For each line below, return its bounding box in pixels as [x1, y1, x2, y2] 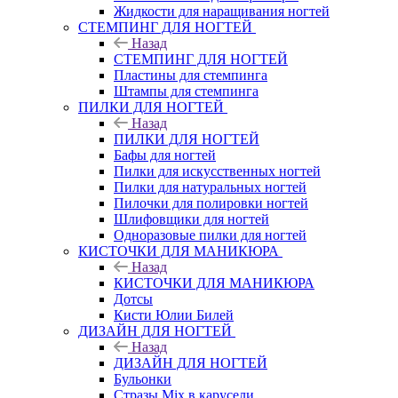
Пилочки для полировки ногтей [114, 195, 308, 211]
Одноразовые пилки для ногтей [114, 227, 306, 243]
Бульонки [114, 370, 171, 386]
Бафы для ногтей [114, 147, 216, 163]
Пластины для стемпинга [114, 67, 267, 83]
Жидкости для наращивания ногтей [114, 3, 330, 19]
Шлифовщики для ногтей [114, 211, 269, 227]
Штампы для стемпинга [114, 83, 259, 99]
